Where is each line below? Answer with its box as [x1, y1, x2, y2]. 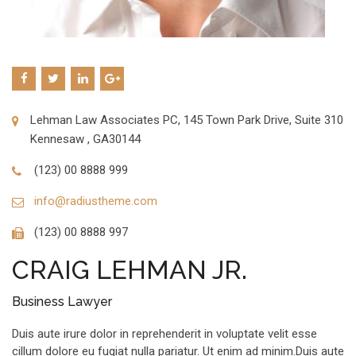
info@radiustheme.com [34, 194, 157, 208]
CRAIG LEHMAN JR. [12, 255, 247, 284]
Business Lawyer [12, 294, 112, 309]
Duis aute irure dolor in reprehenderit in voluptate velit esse [12, 327, 317, 341]
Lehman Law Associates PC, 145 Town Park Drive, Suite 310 [30, 113, 344, 127]
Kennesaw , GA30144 [30, 132, 141, 146]
